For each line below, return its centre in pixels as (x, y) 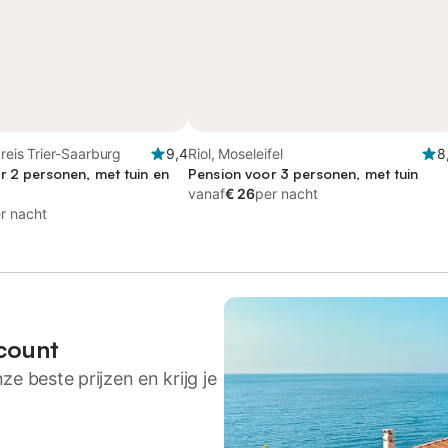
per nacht (286, 193)
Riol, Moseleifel (235, 153)
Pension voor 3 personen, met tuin (303, 173)
